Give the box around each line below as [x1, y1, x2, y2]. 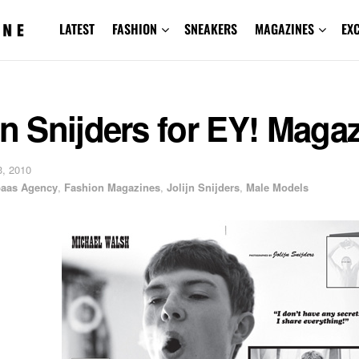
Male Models [246, 179, 309, 195]
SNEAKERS [184, 19, 237, 38]
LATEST [58, 19, 95, 38]
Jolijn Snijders [167, 179, 240, 195]
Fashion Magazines [64, 179, 160, 195]
